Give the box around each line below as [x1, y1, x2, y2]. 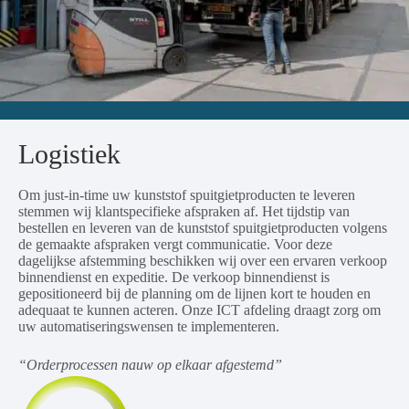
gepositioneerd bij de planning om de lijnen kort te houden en [18, 286, 371, 302]
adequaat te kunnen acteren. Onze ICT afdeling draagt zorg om [18, 302, 381, 319]
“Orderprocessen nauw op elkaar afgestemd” [18, 357, 282, 373]
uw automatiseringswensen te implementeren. [18, 319, 279, 335]
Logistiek [18, 139, 121, 170]
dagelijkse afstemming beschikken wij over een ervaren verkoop [18, 253, 387, 269]
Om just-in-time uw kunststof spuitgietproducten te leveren [18, 187, 355, 204]
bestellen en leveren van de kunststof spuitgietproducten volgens [18, 220, 387, 236]
